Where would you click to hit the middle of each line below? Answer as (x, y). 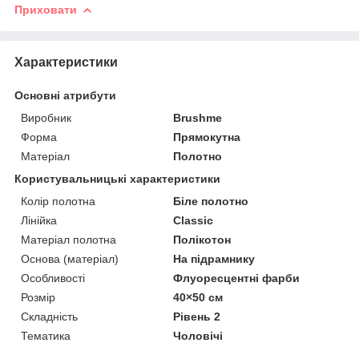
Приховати (46, 9)
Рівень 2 (197, 316)
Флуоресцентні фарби (237, 278)
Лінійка (39, 220)
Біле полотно (211, 201)
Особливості (53, 278)
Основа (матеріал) (70, 258)
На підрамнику (214, 258)
